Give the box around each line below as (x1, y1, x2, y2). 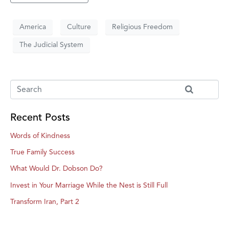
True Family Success (10, 147, 75, 156)
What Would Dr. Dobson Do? (10, 164, 103, 173)
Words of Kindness (10, 131, 70, 140)
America (19, 22, 46, 32)
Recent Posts (10, 110, 70, 124)
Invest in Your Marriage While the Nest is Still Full (10, 180, 168, 190)
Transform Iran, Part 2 (10, 197, 79, 207)
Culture (67, 22, 91, 32)
